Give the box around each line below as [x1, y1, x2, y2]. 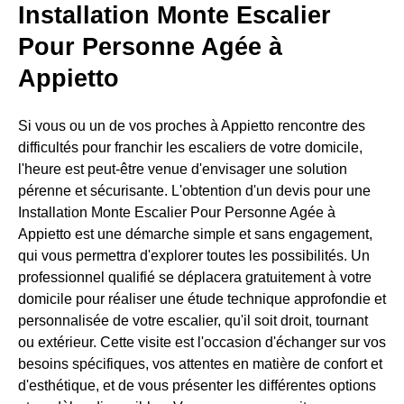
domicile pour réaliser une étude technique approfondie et [18, 290, 386, 307]
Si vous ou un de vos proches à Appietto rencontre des [18, 117, 365, 133]
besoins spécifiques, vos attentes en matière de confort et [18, 355, 382, 372]
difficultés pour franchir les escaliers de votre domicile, [18, 139, 363, 155]
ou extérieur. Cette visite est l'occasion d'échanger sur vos [18, 334, 386, 350]
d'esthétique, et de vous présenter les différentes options [18, 377, 376, 393]
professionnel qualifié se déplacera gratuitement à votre [18, 269, 372, 285]
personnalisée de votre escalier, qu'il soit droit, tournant [18, 312, 368, 328]
